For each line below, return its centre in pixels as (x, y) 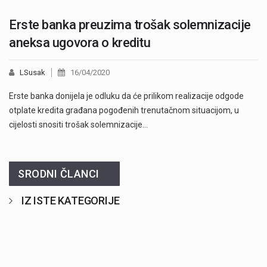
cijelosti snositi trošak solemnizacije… (78, 125)
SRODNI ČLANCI (59, 174)
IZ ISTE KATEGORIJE (70, 201)
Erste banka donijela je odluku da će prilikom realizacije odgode (126, 96)
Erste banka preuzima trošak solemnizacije (130, 25)
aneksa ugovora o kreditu (80, 43)
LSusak (32, 73)
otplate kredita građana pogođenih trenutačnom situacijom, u (124, 111)
